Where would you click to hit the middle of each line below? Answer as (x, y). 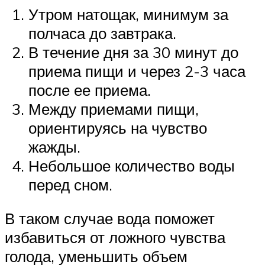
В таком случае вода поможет (110, 219)
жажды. (54, 146)
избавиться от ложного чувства (115, 237)
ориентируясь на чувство (118, 127)
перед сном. (70, 184)
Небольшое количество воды (132, 165)
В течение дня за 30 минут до (133, 52)
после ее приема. (90, 90)
